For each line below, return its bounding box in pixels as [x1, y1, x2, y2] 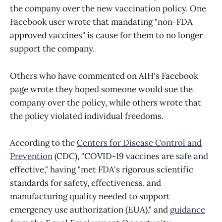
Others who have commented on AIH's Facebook [10, 70, 198, 81]
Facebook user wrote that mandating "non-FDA [10, 16, 193, 28]
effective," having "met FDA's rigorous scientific [10, 164, 193, 175]
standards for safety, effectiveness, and [10, 177, 161, 188]
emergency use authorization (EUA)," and [10, 204, 170, 215]
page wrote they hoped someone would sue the [10, 83, 193, 95]
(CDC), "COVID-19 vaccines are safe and [53, 150, 208, 162]
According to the [10, 137, 77, 148]
